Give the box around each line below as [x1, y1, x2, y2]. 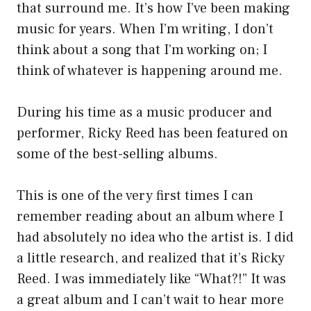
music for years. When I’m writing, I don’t [17, 20, 274, 39]
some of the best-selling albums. [17, 145, 218, 164]
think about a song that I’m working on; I [17, 41, 267, 60]
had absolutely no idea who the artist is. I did [17, 228, 294, 247]
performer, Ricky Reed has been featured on [17, 124, 288, 143]
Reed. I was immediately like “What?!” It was [17, 270, 286, 289]
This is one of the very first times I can [17, 187, 253, 205]
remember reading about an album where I [17, 208, 283, 226]
